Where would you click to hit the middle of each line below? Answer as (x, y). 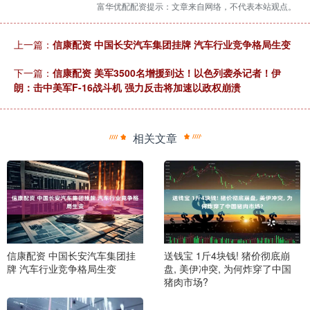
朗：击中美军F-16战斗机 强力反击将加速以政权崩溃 (127, 88)
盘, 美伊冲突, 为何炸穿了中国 (227, 268)
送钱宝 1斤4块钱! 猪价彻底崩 (227, 255)
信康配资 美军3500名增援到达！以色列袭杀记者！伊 (167, 73)
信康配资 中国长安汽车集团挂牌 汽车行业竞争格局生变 (172, 45)
